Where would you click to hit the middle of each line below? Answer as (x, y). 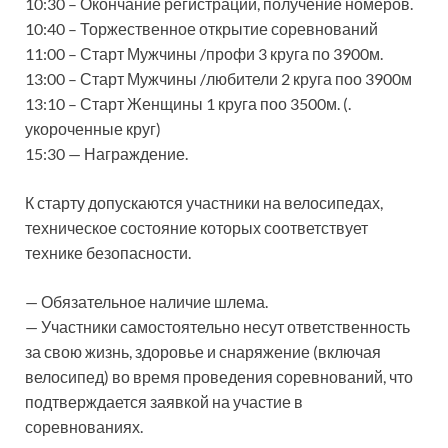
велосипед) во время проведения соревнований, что (219, 376)
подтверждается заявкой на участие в (164, 401)
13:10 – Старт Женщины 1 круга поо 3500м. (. (188, 103)
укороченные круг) (93, 128)
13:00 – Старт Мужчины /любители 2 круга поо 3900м (218, 78)
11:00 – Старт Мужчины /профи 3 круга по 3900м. (204, 53)
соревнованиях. (84, 426)
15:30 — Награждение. (106, 153)
